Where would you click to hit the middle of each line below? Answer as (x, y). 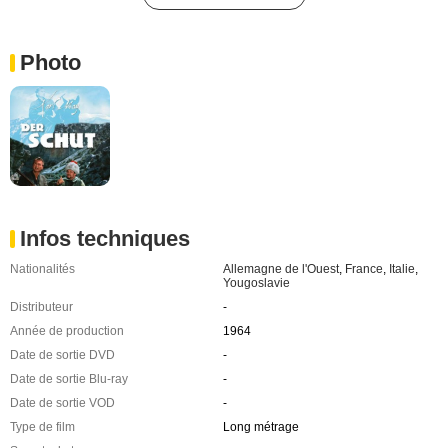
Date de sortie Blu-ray (69, 378)
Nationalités (42, 268)
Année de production (67, 330)
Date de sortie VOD (62, 402)
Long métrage (260, 426)
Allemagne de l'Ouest (280, 268)
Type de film (42, 426)
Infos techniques (105, 238)
